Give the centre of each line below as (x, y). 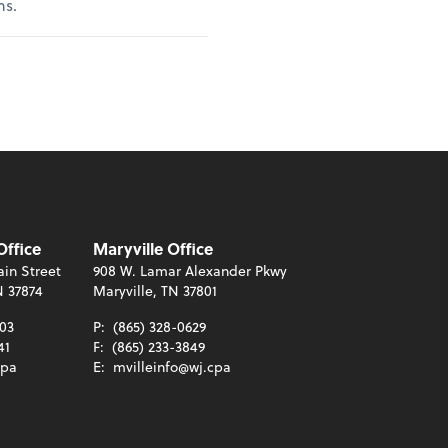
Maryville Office (153, 248)
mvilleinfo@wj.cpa (172, 366)
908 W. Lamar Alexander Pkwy (190, 270)
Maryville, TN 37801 (155, 290)
